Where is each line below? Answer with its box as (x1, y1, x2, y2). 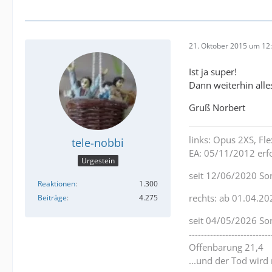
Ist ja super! (189, 65, 237, 78)
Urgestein (81, 155, 115, 166)
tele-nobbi (72, 135, 124, 150)
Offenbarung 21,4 (189, 240, 263, 253)
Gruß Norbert (189, 101, 245, 114)
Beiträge (38, 192, 67, 203)
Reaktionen (38, 178, 75, 189)
